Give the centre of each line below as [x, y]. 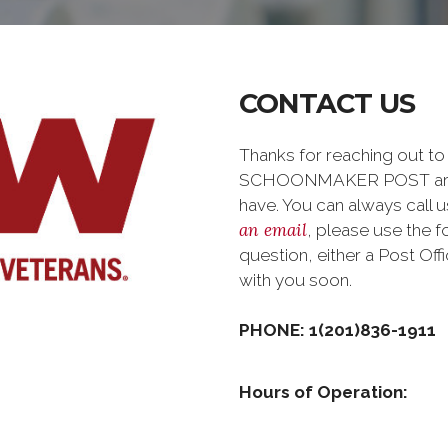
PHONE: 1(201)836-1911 [337, 330]
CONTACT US [327, 103]
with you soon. [299, 280]
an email [273, 230]
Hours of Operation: [323, 392]
